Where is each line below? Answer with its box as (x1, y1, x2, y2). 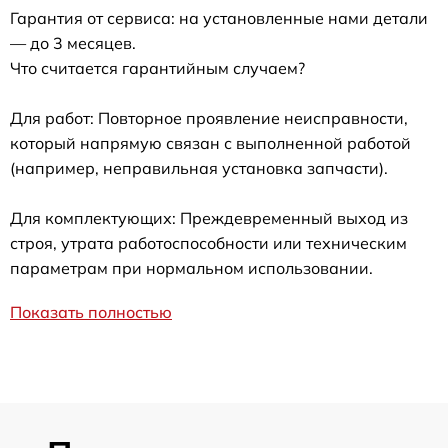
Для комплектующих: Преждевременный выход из (10, 207, 408, 228)
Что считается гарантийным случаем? (10, 57, 305, 78)
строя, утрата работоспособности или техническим (10, 232, 407, 253)
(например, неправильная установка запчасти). (10, 157, 388, 178)
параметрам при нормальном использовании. (10, 257, 373, 278)
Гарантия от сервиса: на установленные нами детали (10, 7, 428, 28)
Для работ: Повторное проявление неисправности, (10, 107, 408, 128)
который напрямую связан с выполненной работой (10, 132, 411, 153)
